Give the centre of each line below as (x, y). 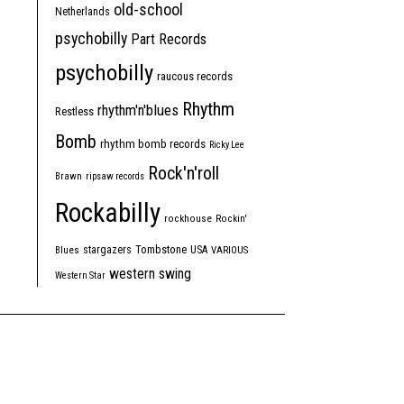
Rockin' (231, 219)
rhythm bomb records (153, 144)
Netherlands (83, 12)
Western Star (80, 276)
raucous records (195, 77)
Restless (74, 112)
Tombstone (161, 250)
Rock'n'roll (184, 174)
